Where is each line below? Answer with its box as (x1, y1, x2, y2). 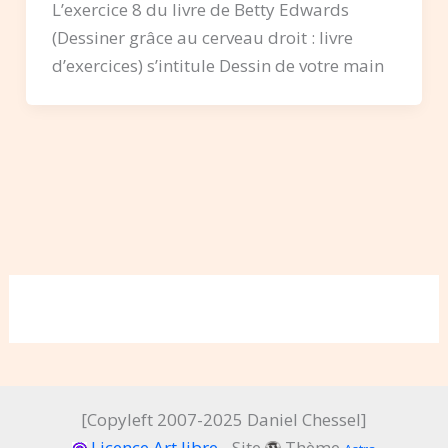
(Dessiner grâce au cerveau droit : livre (51, 25, 353, 49)
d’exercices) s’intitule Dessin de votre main (51, 53, 384, 77)
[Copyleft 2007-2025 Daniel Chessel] (81, 408, 367, 431)
